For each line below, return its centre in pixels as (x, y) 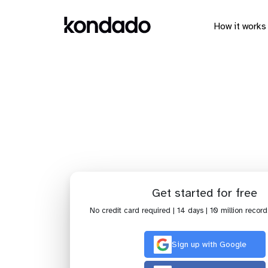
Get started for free (205, 193)
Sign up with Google (209, 245)
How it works (240, 26)
